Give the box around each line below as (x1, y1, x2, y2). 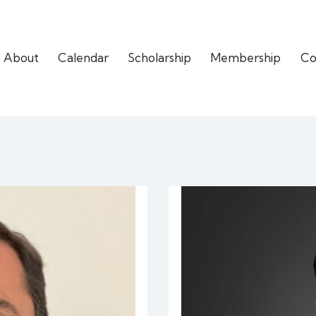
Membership (210, 50, 281, 66)
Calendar (58, 50, 109, 66)
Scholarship (128, 50, 192, 66)
